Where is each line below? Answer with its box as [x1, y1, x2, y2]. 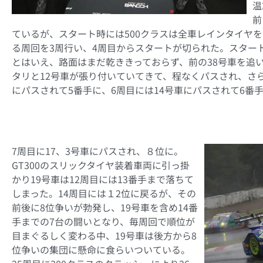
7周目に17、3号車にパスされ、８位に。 [12, 143, 183, 158]
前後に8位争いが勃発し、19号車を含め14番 [12, 200, 198, 214]
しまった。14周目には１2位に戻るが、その [12, 186, 196, 200]
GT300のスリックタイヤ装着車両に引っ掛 [12, 157, 190, 172]
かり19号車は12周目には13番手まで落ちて [12, 171, 194, 186]
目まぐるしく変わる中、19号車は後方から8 [12, 228, 197, 242]
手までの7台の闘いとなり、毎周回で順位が [12, 214, 195, 228]
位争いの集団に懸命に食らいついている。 [12, 242, 190, 257]
